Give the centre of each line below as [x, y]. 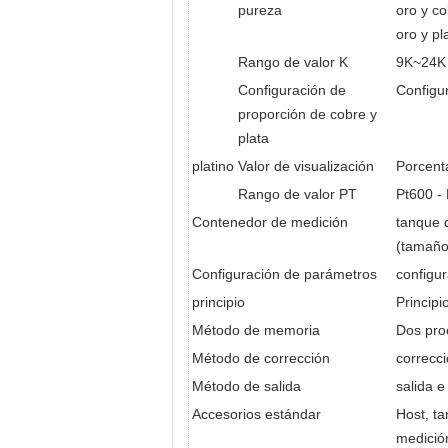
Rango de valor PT [297, 194]
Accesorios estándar [256, 414]
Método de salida [246, 386]
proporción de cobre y [307, 114]
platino [213, 166]
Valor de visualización [306, 166]
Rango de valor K [293, 62]
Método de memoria [256, 330]
